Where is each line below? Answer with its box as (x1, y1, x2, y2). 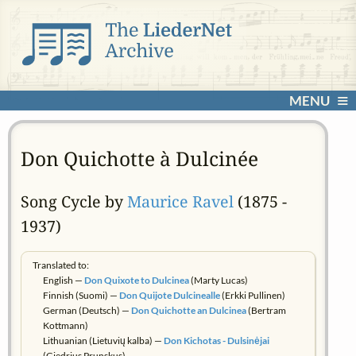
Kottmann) (42, 319, 88, 331)
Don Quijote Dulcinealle (118, 288, 220, 301)
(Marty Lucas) (188, 273, 248, 286)
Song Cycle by (20, 191, 127, 213)
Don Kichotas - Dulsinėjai (163, 334, 269, 346)
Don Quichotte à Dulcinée (20, 145, 258, 172)
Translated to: (33, 258, 90, 271)
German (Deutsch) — (42, 304, 131, 316)
